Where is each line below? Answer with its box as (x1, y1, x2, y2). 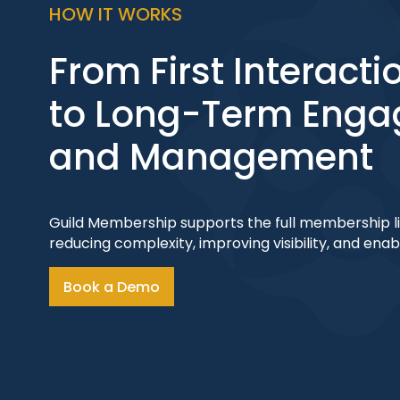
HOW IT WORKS (49, 2, 182, 27)
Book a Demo (63, 276, 160, 297)
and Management (49, 132, 373, 182)
